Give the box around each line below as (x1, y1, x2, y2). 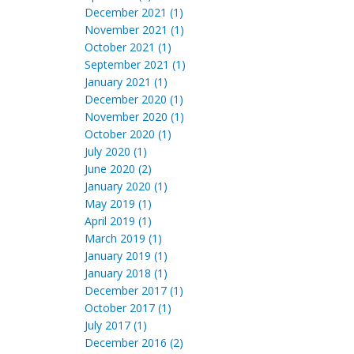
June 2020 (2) (85, 161, 152, 176)
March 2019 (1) (85, 231, 162, 246)
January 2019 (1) (85, 248, 168, 263)
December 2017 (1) (85, 283, 183, 298)
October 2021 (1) (85, 40, 171, 55)
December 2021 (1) (85, 5, 183, 20)
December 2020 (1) (85, 92, 183, 107)
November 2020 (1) (85, 109, 184, 124)
